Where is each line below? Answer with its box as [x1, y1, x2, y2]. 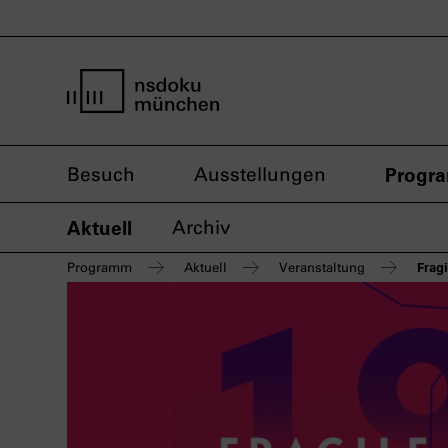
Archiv [172, 216, 231, 239]
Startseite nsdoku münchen [66, 112, 317, 136]
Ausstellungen [194, 162, 326, 186]
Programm [67, 260, 132, 275]
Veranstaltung [279, 260, 365, 275]
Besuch [67, 162, 135, 186]
